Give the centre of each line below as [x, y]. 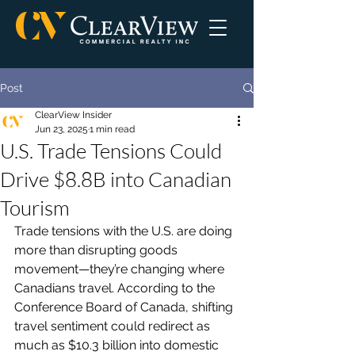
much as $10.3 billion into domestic [118, 345]
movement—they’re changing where [121, 269]
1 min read [112, 129]
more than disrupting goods [97, 250]
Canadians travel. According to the [116, 288]
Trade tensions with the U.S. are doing [125, 231]
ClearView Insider [73, 115]
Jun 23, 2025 [61, 129]
